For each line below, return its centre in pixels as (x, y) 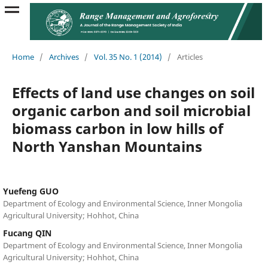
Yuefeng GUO (31, 191)
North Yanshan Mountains (107, 146)
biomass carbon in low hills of (117, 128)
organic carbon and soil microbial (131, 110)
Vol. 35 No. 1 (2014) (128, 57)
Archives (64, 57)
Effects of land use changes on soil (133, 92)
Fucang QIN (27, 233)
